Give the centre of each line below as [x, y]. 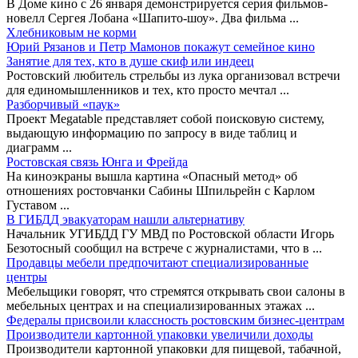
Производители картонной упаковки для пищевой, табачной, [174, 348]
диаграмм [34, 147]
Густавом [33, 205]
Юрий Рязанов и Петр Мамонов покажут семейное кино [161, 46]
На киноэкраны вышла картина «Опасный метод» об [152, 176]
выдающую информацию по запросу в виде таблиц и [152, 133]
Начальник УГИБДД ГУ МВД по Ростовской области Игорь [170, 233]
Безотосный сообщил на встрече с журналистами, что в [159, 248]
